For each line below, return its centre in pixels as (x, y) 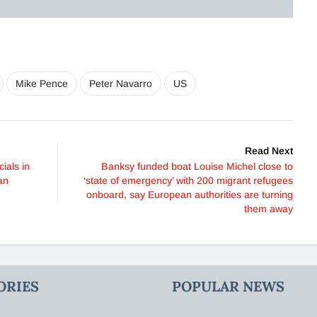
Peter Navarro (121, 84)
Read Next (269, 151)
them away (269, 209)
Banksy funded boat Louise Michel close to (197, 167)
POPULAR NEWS (229, 287)
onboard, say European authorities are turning (190, 195)
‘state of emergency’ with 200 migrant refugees (188, 181)
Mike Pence (42, 84)
